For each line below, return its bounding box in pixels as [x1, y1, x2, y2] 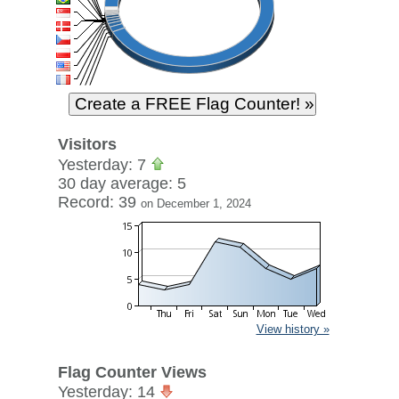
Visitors [57, 135, 117, 153]
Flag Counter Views [57, 363, 207, 381]
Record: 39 [57, 193, 141, 211]
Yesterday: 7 [57, 156, 151, 174]
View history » [256, 322, 330, 336]
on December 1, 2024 [140, 197, 251, 210]
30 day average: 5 [57, 175, 186, 192]
